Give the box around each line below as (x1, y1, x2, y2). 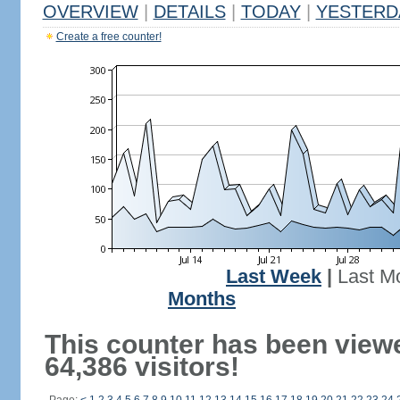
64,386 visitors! (44, 352, 239, 381)
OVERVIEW (42, 2, 138, 21)
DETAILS (153, 2, 226, 21)
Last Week (226, 266, 321, 287)
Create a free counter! (55, 30, 162, 43)
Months (168, 288, 236, 310)
